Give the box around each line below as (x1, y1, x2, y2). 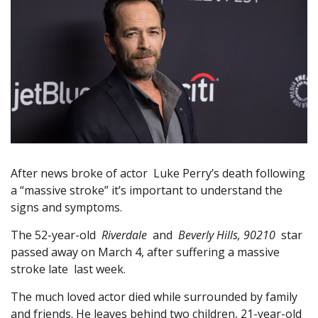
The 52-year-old (11, 227, 102, 243)
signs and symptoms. (11, 199, 122, 216)
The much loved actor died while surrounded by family (11, 289, 297, 305)
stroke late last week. (11, 261, 126, 278)
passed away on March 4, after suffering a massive (11, 244, 280, 261)
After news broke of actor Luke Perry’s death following (11, 165, 305, 182)
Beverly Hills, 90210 (178, 227, 275, 243)
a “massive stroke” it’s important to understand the (11, 182, 283, 199)
